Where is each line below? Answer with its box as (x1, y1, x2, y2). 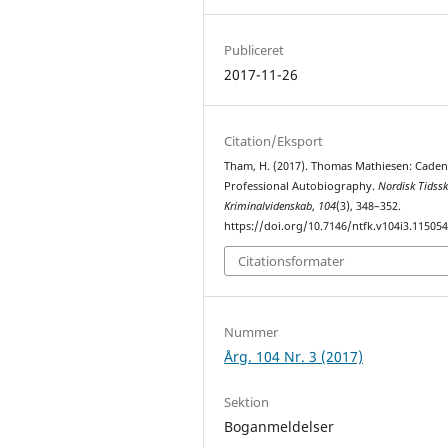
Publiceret (224, 40, 285, 59)
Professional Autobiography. (224, 178, 379, 193)
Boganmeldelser (224, 417, 335, 437)
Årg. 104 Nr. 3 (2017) (224, 347, 364, 367)
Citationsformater (238, 252, 345, 271)
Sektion (224, 393, 270, 412)
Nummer (224, 323, 279, 342)
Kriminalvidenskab (224, 198, 313, 213)
